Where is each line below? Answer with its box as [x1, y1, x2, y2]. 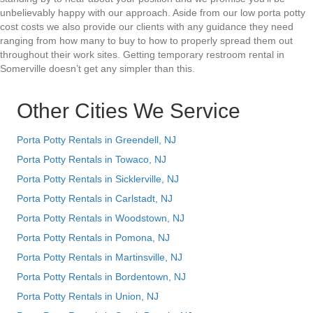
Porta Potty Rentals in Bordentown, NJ [17, 271, 186, 283]
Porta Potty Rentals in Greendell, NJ [17, 134, 176, 146]
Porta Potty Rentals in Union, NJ [17, 291, 159, 303]
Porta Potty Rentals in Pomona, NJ [17, 232, 170, 244]
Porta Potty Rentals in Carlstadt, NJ [17, 193, 173, 205]
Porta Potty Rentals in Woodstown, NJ [17, 212, 184, 224]
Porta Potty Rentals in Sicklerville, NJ [17, 173, 179, 185]
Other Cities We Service [17, 99, 240, 123]
